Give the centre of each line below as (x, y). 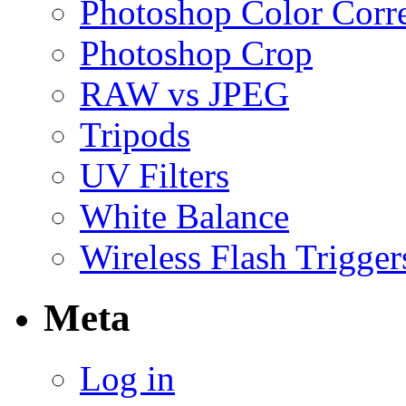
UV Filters (155, 176)
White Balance (184, 217)
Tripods (135, 135)
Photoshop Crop (196, 53)
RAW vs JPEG (184, 94)
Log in (127, 378)
